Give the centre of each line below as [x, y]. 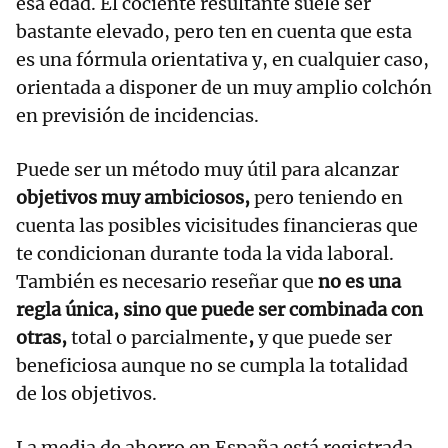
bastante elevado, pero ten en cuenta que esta [214, 32]
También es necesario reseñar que [167, 282]
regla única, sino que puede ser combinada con [219, 310]
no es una [359, 282]
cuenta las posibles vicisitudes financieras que [217, 226]
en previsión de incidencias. [137, 116]
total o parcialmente [159, 338]
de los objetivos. [86, 394]
